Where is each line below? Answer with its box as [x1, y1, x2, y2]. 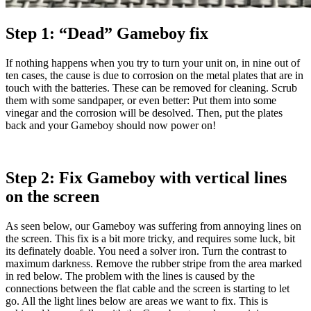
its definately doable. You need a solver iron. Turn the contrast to [6, 245, 287, 258]
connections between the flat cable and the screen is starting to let [6, 283, 289, 295]
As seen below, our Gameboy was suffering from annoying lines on [6, 220, 301, 233]
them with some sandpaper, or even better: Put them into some [6, 94, 276, 106]
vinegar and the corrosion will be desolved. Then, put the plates [6, 106, 283, 119]
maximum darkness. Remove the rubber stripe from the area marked [6, 258, 302, 270]
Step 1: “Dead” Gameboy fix [6, 24, 208, 42]
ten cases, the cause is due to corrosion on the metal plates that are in [6, 69, 303, 81]
